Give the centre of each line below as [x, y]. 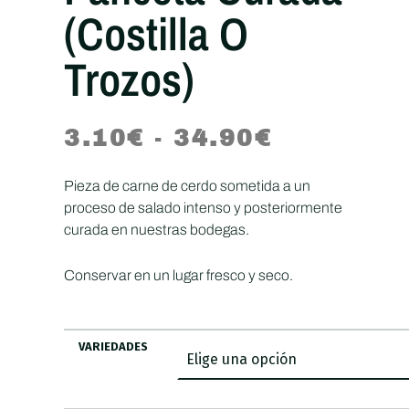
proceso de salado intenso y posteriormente [203, 208]
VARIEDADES [113, 347]
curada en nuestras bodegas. [157, 230]
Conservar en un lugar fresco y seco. [178, 276]
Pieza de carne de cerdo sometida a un [187, 186]
